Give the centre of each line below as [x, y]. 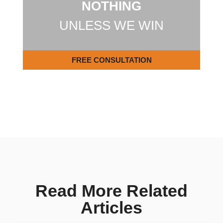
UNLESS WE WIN [111, 25]
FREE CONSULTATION [111, 60]
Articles [111, 207]
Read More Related [111, 190]
